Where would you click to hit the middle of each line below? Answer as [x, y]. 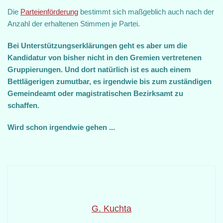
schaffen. [23, 105]
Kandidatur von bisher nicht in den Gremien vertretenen [105, 57]
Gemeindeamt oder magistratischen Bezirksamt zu [95, 93]
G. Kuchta [111, 209]
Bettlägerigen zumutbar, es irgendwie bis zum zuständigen [110, 81]
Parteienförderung [49, 12]
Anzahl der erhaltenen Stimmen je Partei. [74, 24]
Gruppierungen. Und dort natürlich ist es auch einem [99, 69]
